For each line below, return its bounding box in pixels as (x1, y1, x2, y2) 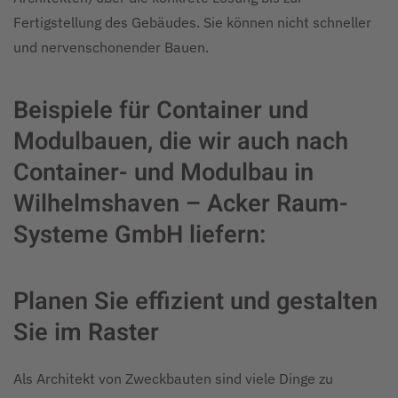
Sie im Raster (13, 314, 159, 350)
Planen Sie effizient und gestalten (13, 283, 378, 319)
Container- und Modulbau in (13, 155, 314, 190)
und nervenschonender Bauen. (13, 38, 209, 56)
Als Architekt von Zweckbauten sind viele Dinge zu (13, 370, 333, 387)
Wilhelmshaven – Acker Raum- (13, 186, 348, 221)
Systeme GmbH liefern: (13, 217, 266, 252)
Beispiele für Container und (13, 92, 308, 128)
